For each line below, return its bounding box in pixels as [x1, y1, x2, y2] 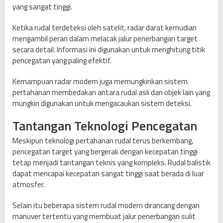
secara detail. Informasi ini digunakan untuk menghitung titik [12, 43, 205, 55]
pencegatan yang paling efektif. [12, 54, 111, 66]
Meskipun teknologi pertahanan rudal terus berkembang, [12, 134, 193, 146]
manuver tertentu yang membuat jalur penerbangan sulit [12, 210, 196, 222]
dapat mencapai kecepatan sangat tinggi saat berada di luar [12, 167, 204, 179]
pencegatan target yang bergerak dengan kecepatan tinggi [12, 145, 198, 157]
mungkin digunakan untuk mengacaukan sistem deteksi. [12, 97, 192, 109]
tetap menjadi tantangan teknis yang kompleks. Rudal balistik [12, 156, 211, 168]
